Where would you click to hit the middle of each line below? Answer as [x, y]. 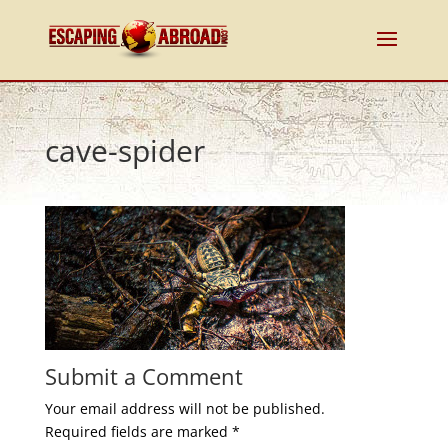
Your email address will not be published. [184, 408]
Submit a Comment [143, 376]
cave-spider [124, 150]
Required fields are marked [138, 431]
